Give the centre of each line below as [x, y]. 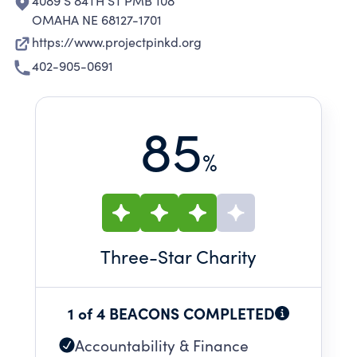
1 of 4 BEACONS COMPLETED [171, 313]
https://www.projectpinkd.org [117, 42]
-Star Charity [203, 256]
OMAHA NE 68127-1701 [97, 20]
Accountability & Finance [162, 345]
